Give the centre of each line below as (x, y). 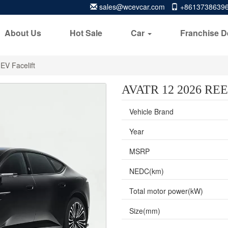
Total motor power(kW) (166, 191)
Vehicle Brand (151, 111)
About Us (23, 33)
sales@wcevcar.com (132, 7)
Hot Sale (86, 33)
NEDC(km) (147, 171)
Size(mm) (145, 211)
